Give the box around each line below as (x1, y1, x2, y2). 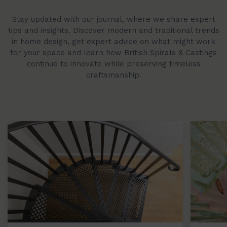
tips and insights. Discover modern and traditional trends (8, 26, 219, 35)
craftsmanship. (86, 70, 141, 80)
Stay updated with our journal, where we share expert (12, 15, 215, 24)
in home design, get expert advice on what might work (12, 37, 215, 46)
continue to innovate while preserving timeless (26, 59, 201, 68)
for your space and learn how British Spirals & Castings (10, 48, 217, 57)
